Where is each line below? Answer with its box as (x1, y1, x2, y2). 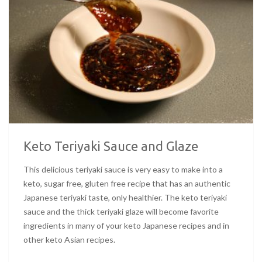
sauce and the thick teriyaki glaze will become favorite (23, 206, 219, 217)
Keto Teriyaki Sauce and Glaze (23, 139, 198, 154)
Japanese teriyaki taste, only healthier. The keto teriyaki (23, 192, 227, 203)
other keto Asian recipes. (23, 235, 115, 245)
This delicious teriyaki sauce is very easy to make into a (23, 164, 223, 175)
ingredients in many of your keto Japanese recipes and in (23, 220, 229, 231)
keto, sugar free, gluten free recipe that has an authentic (23, 178, 230, 189)
